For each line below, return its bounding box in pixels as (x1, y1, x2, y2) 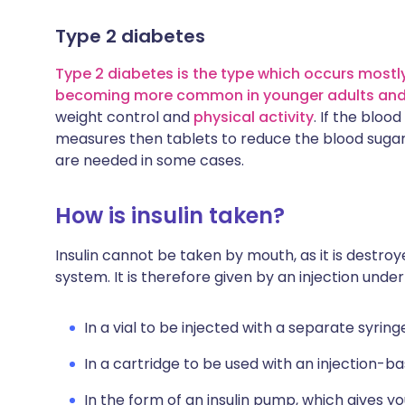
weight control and (55, 107, 193, 127)
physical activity (193, 107, 314, 127)
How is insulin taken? (55, 201, 285, 231)
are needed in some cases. (55, 150, 244, 171)
